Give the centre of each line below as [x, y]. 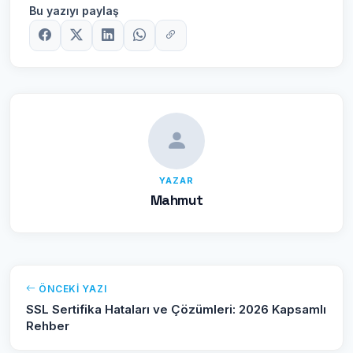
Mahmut [176, 200]
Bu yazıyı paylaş [74, 10]
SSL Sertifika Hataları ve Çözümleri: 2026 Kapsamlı [176, 309]
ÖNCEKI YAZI [71, 288]
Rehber [48, 325]
